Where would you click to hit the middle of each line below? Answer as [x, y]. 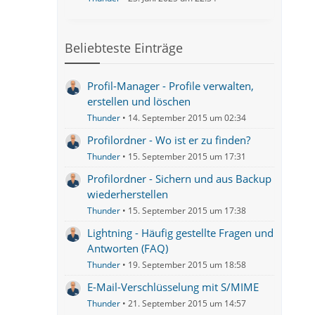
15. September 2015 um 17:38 [187, 211]
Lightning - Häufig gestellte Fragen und [181, 233]
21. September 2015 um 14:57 [187, 303]
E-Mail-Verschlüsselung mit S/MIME [173, 287]
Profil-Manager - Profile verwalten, [171, 86]
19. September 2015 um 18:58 [187, 265]
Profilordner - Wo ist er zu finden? [169, 140]
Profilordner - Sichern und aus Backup [180, 179]
